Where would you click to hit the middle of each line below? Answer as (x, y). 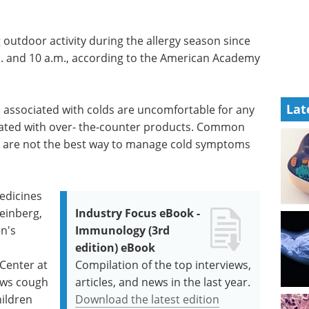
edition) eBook (116, 248)
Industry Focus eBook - (138, 213)
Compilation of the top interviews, (163, 265)
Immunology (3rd (123, 230)
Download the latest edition (148, 299)
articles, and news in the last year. (163, 282)
